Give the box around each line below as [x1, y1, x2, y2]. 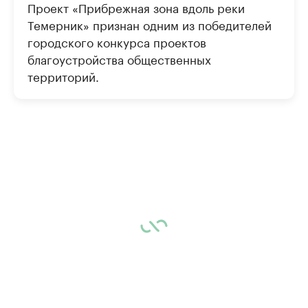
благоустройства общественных [27, 49, 211, 67]
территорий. [27, 67, 99, 85]
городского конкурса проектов [27, 32, 206, 50]
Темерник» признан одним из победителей [27, 15, 272, 33]
